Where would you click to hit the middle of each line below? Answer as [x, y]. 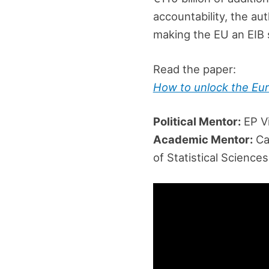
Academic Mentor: [203, 140]
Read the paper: [194, 69]
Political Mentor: [197, 122]
